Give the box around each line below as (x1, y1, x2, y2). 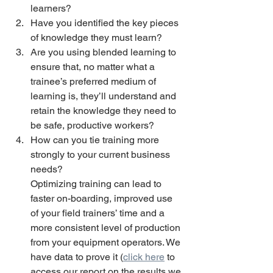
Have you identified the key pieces (30, 17, 181, 29)
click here (123, 251, 165, 263)
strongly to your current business (30, 149, 172, 160)
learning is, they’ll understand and (30, 90, 179, 102)
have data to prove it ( (30, 251, 123, 263)
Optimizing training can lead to (30, 178, 164, 190)
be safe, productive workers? (30, 119, 157, 131)
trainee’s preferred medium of (30, 76, 158, 87)
